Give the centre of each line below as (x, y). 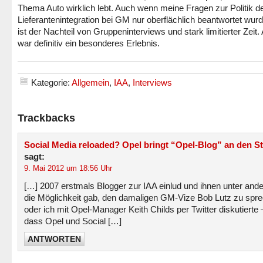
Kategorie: (51, 82)
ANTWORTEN (54, 239)
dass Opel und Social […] (73, 221)
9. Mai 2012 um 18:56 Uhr (68, 168)
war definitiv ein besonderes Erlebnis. (89, 43)
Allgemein (90, 82)
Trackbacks (46, 118)
